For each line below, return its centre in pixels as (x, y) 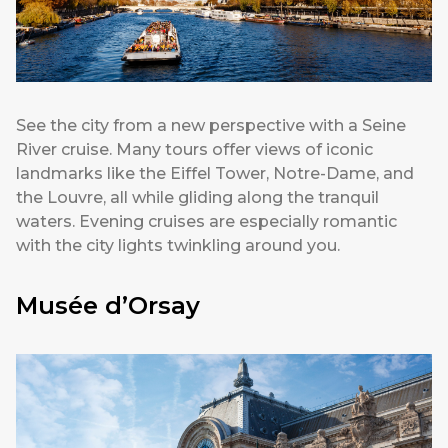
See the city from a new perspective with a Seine (211, 126)
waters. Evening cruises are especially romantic (206, 222)
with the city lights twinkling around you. (178, 246)
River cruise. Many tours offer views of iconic (194, 150)
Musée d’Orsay (108, 306)
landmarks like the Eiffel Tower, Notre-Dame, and (215, 174)
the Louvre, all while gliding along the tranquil (197, 198)
